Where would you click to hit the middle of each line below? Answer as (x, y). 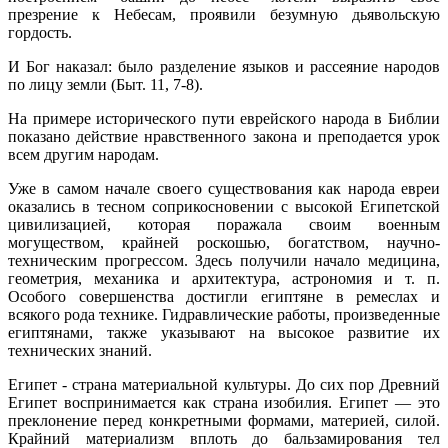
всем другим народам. (83, 154)
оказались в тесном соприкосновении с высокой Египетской (224, 206)
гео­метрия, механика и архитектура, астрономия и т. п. (224, 278)
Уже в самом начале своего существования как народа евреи (224, 188)
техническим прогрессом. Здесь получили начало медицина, (224, 260)
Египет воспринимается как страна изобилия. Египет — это (224, 402)
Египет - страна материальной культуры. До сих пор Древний (224, 384)
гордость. (40, 32)
